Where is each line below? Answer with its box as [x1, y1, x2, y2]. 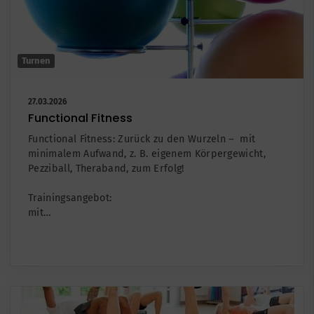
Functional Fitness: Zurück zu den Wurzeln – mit [28, 132, 256, 145]
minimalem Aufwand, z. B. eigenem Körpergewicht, [28, 147, 266, 160]
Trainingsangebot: [28, 191, 112, 204]
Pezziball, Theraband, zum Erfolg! [28, 162, 184, 175]
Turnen [22, 55, 50, 66]
